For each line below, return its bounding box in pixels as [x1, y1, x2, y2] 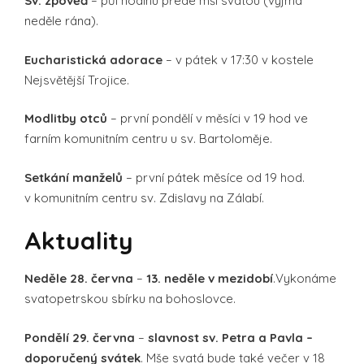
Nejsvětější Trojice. [24, 71, 129, 88]
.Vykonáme [273, 271, 336, 287]
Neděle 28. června [24, 271, 133, 287]
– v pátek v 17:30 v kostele [162, 51, 314, 67]
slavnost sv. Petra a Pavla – [148, 329, 313, 345]
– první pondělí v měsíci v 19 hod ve [107, 110, 308, 127]
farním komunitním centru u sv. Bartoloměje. [24, 131, 272, 147]
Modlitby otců [24, 110, 107, 127]
